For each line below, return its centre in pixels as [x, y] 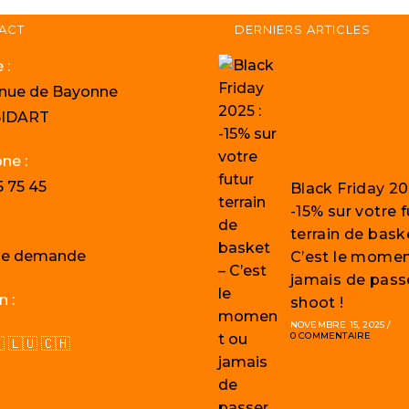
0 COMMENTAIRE [330, 336]
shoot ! [317, 303]
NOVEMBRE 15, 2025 [337, 325]
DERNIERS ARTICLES [302, 29]
